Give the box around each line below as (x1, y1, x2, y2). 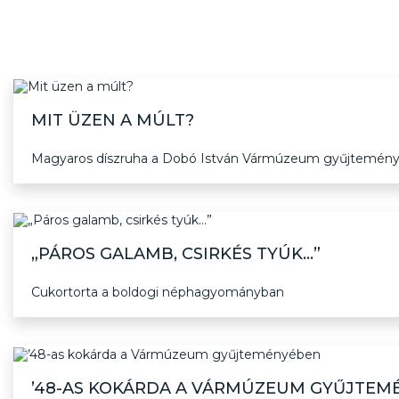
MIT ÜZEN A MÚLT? (31, 110, 194, 131)
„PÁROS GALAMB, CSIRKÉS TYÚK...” (31, 244, 321, 265)
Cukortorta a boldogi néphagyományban (31, 284, 284, 301)
